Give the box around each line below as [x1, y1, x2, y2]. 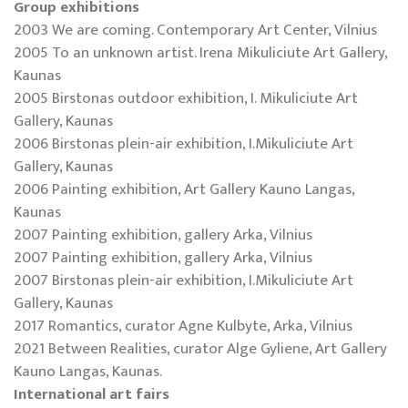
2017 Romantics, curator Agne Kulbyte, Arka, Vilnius [14, 312, 352, 339]
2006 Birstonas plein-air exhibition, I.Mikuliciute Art [14, 130, 353, 157]
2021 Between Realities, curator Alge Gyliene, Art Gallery [14, 335, 387, 362]
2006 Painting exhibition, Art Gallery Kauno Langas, [14, 176, 354, 202]
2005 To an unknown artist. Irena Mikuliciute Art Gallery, [14, 39, 387, 66]
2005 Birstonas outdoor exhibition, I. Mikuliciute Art [14, 85, 358, 111]
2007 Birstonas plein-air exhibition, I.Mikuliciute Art [14, 267, 353, 293]
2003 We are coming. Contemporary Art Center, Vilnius [14, 16, 377, 43]
